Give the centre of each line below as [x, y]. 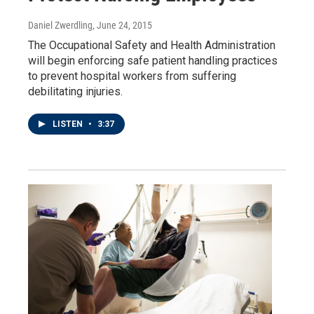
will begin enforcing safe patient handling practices [153, 60]
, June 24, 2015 [122, 25]
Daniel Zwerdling [60, 25]
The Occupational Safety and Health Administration [152, 45]
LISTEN [69, 124]
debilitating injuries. [75, 91]
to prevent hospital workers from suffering [132, 76]
